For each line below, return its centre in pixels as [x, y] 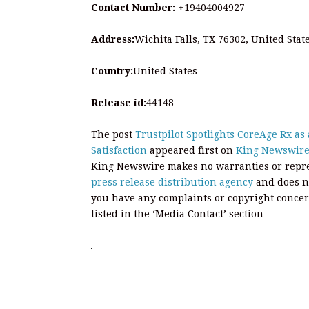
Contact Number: [133, 7]
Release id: [119, 102]
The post [113, 134]
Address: [113, 39]
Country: [112, 71]
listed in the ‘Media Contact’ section [177, 213]
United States [165, 71]
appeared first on [191, 150]
